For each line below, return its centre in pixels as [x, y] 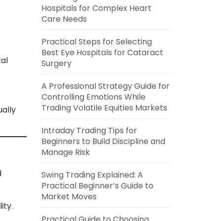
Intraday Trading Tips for [89, 130]
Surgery [56, 63]
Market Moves [69, 197]
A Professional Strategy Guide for [105, 86]
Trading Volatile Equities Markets [104, 108]
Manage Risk [65, 152]
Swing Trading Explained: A [92, 175]
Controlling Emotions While [93, 97]
